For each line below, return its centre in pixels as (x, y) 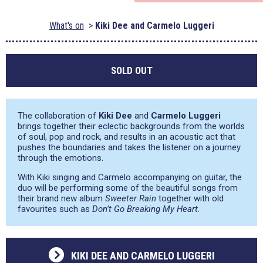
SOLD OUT (131, 70)
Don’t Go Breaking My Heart (145, 209)
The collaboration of (58, 116)
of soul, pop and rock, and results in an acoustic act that (127, 137)
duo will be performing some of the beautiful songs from (128, 188)
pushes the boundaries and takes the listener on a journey (129, 147)
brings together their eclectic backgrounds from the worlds (131, 126)
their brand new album (61, 198)
